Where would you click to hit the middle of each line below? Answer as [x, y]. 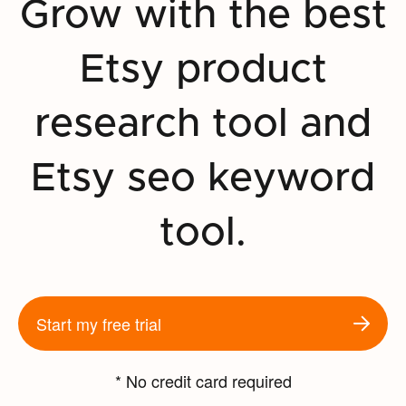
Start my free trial [99, 323]
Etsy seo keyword [203, 178]
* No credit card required [203, 380]
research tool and [203, 124]
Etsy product [203, 69]
